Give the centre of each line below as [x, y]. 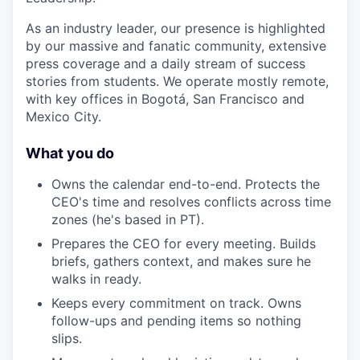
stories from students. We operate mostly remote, [177, 81]
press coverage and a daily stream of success [166, 63]
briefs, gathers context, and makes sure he [181, 261]
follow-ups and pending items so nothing [176, 320]
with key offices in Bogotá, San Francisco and [165, 98]
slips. [67, 338]
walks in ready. [96, 278]
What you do [70, 153]
